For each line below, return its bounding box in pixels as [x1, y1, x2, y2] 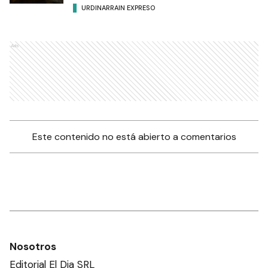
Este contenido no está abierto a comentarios [32, 130, 236, 143]
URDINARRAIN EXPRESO [81, 3, 156, 12]
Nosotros [10, 240, 56, 253]
